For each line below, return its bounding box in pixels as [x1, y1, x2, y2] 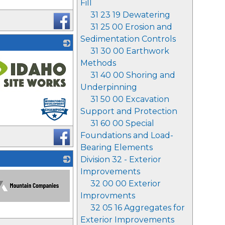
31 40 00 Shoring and [90, 70, 175, 80]
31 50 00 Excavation [90, 94, 169, 104]
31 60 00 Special [90, 119, 154, 128]
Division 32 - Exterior [80, 155, 161, 164]
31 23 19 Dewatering [90, 10, 170, 20]
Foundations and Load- [80, 131, 173, 140]
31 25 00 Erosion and [90, 22, 172, 32]
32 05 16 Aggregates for [90, 203, 185, 212]
